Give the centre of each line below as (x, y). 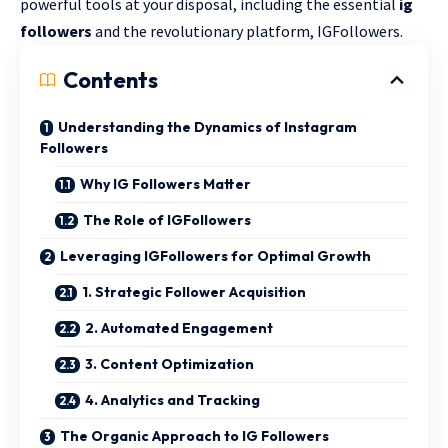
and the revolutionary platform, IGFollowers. (247, 31)
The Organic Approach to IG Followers (194, 436)
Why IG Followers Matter (165, 184)
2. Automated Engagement (179, 328)
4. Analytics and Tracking (172, 400)
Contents (110, 80)
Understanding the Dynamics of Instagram (207, 127)
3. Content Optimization (169, 364)
